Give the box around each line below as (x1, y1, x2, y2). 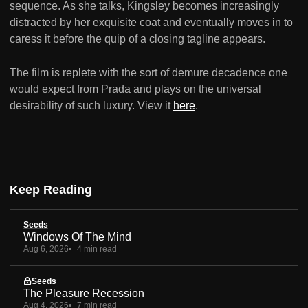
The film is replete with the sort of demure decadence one (10, 67, 287, 79)
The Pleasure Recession (23, 287, 144, 299)
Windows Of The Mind (23, 230, 131, 243)
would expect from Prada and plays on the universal (10, 83, 261, 96)
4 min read (77, 243, 117, 254)
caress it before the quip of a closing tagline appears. (10, 33, 265, 45)
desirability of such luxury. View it (10, 100, 173, 112)
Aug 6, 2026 (23, 243, 69, 254)
